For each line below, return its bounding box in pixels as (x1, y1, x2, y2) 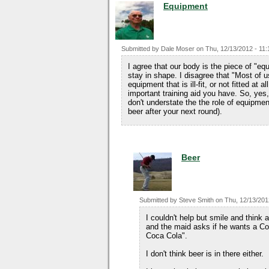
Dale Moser (161, 45, 195, 52)
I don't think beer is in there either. (146, 249, 264, 258)
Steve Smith (179, 196, 214, 204)
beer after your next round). (128, 107, 222, 116)
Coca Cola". (146, 231, 187, 240)
